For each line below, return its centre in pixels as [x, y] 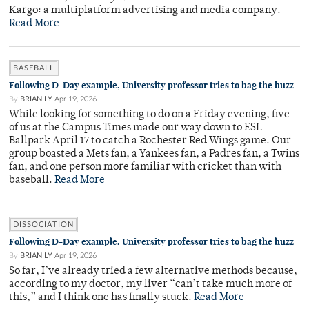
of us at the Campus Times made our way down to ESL [136, 128]
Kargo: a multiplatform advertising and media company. [145, 11]
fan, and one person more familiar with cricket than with [145, 168]
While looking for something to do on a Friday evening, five [149, 115]
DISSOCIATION [43, 225]
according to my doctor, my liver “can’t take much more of [150, 285]
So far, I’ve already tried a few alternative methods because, [153, 272]
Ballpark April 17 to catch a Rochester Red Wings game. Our [150, 141]
